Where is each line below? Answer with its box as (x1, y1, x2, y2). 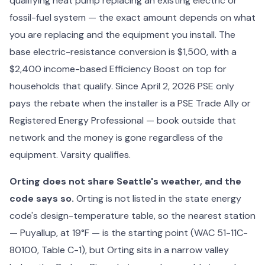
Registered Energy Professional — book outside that (9, 114, 236, 127)
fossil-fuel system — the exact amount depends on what (9, 11, 256, 24)
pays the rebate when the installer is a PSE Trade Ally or (9, 96, 251, 109)
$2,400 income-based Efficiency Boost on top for (9, 62, 227, 75)
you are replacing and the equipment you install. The (9, 28, 235, 41)
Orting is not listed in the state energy (74, 192, 241, 205)
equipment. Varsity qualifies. (9, 148, 131, 161)
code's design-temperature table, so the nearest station (9, 209, 256, 222)
